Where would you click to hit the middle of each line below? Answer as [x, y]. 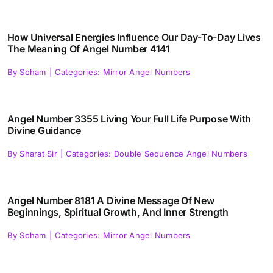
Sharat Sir [38, 154]
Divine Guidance [44, 131]
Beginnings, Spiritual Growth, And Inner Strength [118, 212]
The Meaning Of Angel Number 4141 [88, 49]
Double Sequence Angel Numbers [180, 154]
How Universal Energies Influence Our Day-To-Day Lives [134, 37]
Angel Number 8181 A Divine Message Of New [111, 201]
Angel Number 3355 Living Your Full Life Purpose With [129, 119]
